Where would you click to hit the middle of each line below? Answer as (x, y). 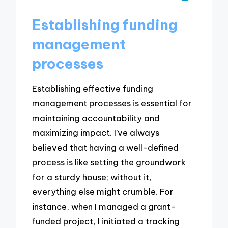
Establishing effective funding (93, 89)
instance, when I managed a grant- (104, 207)
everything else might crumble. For (103, 192)
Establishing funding (105, 24)
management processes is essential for (112, 103)
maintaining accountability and (96, 118)
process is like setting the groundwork (109, 162)
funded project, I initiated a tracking (106, 221)
